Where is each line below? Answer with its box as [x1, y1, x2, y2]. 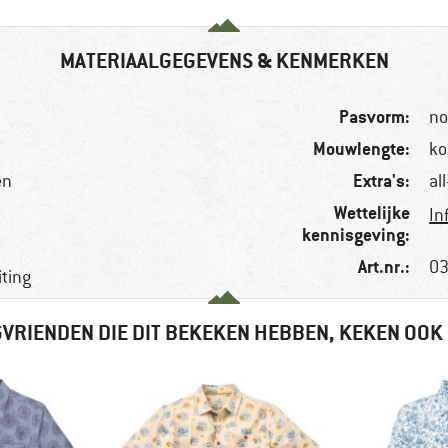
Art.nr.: [358, 255, 411, 279]
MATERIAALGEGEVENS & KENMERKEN [59, 47, 389, 75]
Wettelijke [334, 201, 411, 225]
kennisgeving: [302, 223, 411, 247]
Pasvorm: [339, 105, 411, 129]
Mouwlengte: [313, 137, 411, 161]
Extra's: [353, 169, 411, 193]
